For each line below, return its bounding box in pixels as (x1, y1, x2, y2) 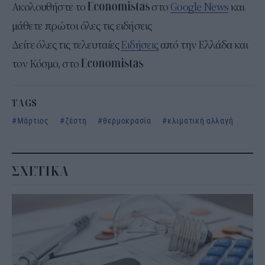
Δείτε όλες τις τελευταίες (12, 38, 121, 51)
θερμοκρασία (102, 114, 151, 126)
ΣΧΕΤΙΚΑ (12, 163, 69, 179)
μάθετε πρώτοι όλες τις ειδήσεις (12, 19, 152, 33)
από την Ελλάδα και (158, 38, 248, 51)
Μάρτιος (17, 114, 49, 126)
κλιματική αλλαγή (167, 114, 234, 126)
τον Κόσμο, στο (12, 57, 82, 70)
